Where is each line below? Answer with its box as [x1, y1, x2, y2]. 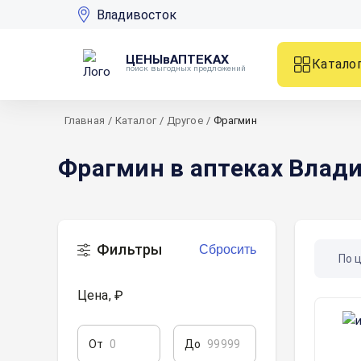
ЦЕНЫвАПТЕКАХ [126, 55, 230, 66]
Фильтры [97, 241, 163, 258]
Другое [166, 114, 203, 127]
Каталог [114, 114, 156, 127]
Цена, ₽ [77, 288, 124, 303]
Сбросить [199, 242, 256, 256]
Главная [64, 114, 105, 127]
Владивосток [97, 6, 176, 23]
